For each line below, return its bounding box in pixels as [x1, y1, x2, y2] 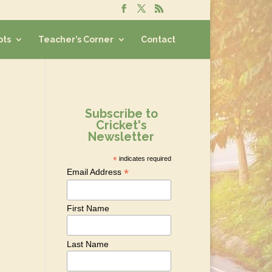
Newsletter [88, 130, 155, 144]
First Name [67, 203, 110, 214]
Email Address [67, 167, 124, 177]
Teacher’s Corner [38, 34, 114, 44]
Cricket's [95, 118, 147, 132]
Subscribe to [84, 107, 158, 121]
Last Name [67, 239, 109, 249]
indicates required [117, 155, 171, 162]
